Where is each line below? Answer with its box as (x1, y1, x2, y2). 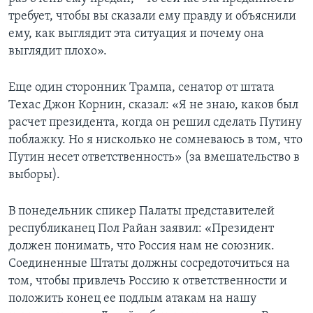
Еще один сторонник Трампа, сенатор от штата (8, 81, 275, 95)
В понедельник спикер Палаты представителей (8, 205, 275, 219)
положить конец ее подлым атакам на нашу (8, 292, 256, 306)
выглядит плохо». (8, 45, 107, 59)
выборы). (8, 168, 60, 182)
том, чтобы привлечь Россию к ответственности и (8, 275, 287, 289)
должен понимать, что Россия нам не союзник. (8, 240, 275, 254)
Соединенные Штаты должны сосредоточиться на (8, 257, 290, 271)
